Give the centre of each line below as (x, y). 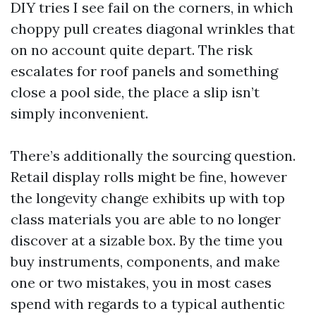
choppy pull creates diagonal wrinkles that (153, 29)
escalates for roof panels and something (144, 71)
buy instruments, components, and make (145, 261)
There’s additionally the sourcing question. (153, 156)
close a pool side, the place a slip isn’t (135, 92)
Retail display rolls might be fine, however (149, 177)
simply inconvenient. (79, 113)
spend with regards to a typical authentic (148, 304)
